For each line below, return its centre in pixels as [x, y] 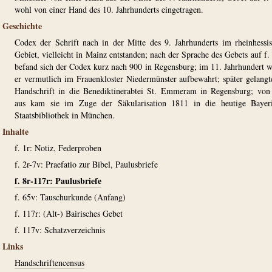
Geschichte [22, 26]
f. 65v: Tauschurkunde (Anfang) [70, 197]
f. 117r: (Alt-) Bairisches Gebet [69, 213]
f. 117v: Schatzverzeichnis [60, 230]
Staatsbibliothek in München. [65, 115]
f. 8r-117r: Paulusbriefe [58, 181]
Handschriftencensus [49, 263]
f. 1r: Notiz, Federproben [58, 148]
